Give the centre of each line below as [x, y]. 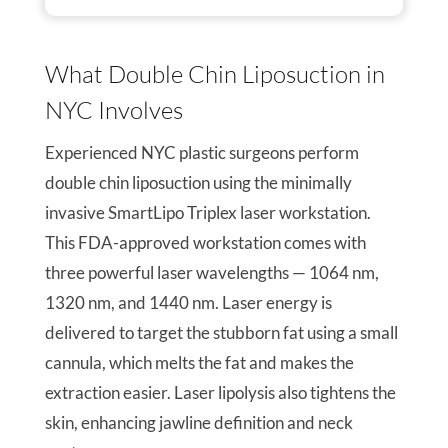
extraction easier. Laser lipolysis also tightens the [220, 393]
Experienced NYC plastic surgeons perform [201, 153]
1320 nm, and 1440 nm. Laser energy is [188, 303]
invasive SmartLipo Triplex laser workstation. [207, 213]
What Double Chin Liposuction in [214, 74]
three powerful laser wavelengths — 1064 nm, [211, 273]
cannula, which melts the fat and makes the [199, 363]
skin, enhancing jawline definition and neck [198, 423]
